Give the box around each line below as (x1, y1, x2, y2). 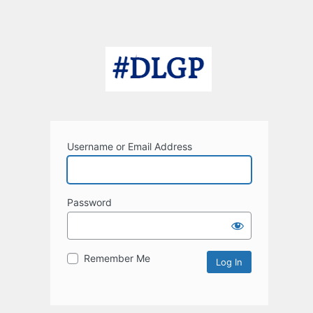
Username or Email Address (67, 140, 192, 153)
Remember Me (84, 252, 150, 265)
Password (67, 196, 112, 209)
